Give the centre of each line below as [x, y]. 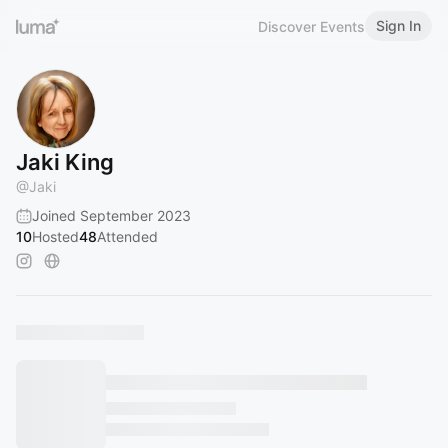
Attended [127, 236]
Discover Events [311, 26]
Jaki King [65, 162]
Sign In [398, 25]
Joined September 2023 [111, 215]
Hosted [55, 236]
